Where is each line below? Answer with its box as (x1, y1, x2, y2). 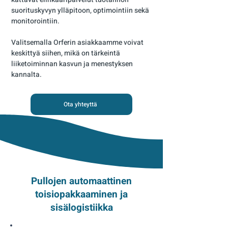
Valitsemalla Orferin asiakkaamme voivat (11, 37, 144, 48)
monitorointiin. (11, 16, 60, 26)
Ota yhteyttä (64, 100, 97, 109)
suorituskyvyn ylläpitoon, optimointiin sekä (11, 5, 149, 16)
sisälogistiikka (50, 201, 113, 215)
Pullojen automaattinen (31, 174, 132, 188)
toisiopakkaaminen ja (35, 187, 128, 202)
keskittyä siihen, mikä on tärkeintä (11, 48, 120, 59)
